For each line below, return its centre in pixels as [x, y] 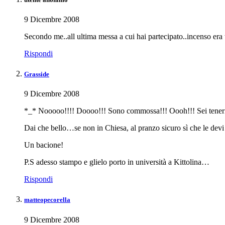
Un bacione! [44, 145]
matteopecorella [47, 200]
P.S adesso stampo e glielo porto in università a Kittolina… [117, 162]
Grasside [37, 74]
